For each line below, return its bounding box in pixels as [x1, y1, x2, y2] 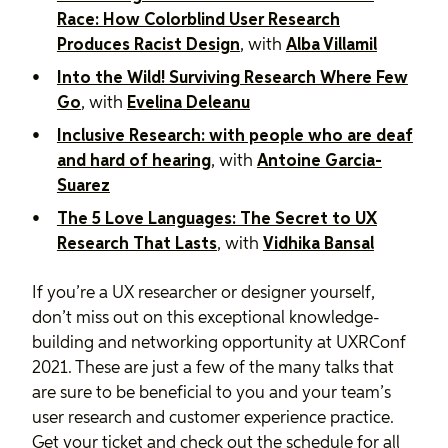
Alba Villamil [285, 36, 377, 54]
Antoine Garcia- [256, 152, 382, 170]
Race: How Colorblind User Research [56, 11, 340, 29]
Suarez [56, 177, 110, 195]
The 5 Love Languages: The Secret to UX [56, 210, 377, 228]
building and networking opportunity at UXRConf [32, 334, 406, 352]
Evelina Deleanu [126, 94, 250, 112]
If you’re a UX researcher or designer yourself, [32, 284, 375, 302]
